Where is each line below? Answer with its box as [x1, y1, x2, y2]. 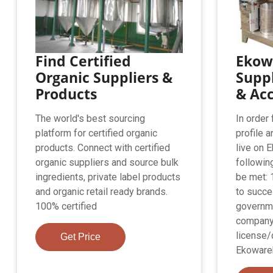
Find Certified [35, 51, 132, 71]
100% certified [35, 200, 97, 213]
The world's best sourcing [35, 113, 146, 125]
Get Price [60, 232, 101, 243]
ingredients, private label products [35, 171, 181, 183]
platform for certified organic [35, 127, 158, 140]
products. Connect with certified [35, 142, 171, 154]
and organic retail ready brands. [35, 186, 168, 198]
